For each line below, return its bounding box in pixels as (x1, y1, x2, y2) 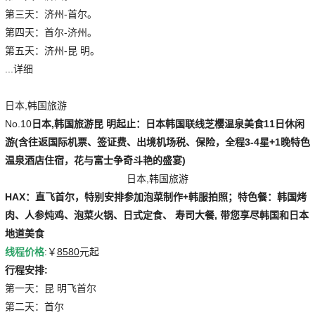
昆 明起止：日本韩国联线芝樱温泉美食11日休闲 (93, 117, 304, 129)
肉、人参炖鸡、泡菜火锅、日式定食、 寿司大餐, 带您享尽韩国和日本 (4, 209, 309, 221)
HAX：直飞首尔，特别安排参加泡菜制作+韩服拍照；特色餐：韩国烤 (4, 191, 307, 202)
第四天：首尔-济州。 (4, 26, 97, 38)
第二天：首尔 (4, 300, 64, 312)
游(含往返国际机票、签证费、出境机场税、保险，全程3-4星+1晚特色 (4, 136, 310, 148)
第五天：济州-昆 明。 (4, 44, 100, 56)
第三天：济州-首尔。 (4, 8, 97, 20)
